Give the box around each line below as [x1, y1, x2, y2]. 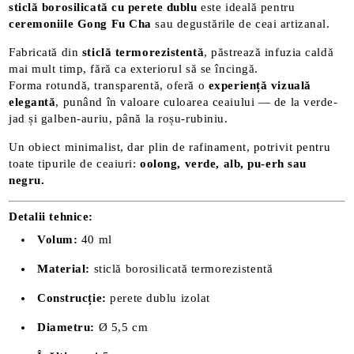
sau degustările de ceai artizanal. [151, 17, 330, 30]
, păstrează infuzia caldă [204, 46, 334, 58]
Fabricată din [9, 46, 82, 58]
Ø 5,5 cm [95, 320, 149, 333]
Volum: [37, 232, 78, 246]
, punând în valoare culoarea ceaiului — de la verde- [55, 96, 338, 108]
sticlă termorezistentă [81, 46, 205, 58]
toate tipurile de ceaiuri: [9, 157, 141, 170]
